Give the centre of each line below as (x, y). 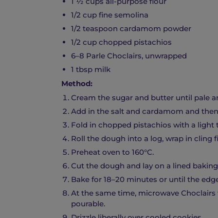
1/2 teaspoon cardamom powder (131, 29)
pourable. (88, 204)
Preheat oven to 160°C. (112, 152)
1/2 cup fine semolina (110, 15)
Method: (77, 84)
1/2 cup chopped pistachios (121, 42)
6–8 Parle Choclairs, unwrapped (129, 56)
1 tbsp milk (91, 70)
